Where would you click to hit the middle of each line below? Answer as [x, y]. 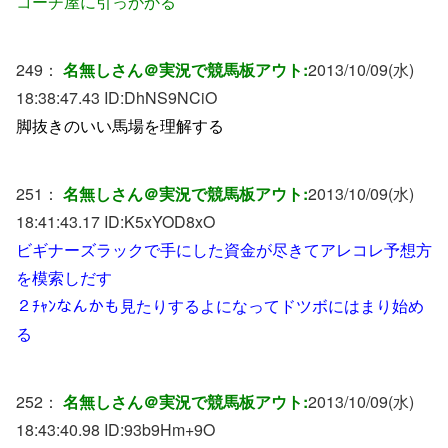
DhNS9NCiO [170, 97]
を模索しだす [64, 277]
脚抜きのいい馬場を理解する [120, 125]
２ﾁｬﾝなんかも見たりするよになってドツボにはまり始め [220, 305]
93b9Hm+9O [169, 429]
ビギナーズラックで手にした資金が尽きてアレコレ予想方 [224, 249]
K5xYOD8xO [169, 221]
